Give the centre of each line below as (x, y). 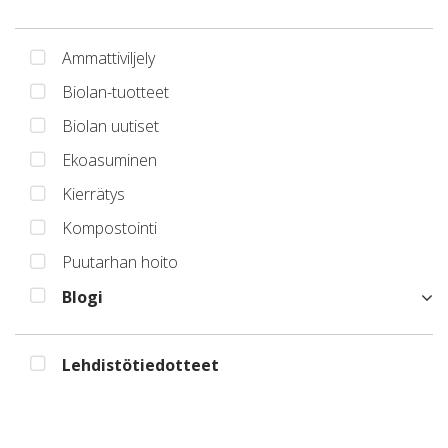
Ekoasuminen (109, 160)
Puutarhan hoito (120, 262)
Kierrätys (93, 194)
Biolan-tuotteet (115, 92)
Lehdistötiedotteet (140, 365)
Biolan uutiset (110, 126)
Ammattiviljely (108, 58)
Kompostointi (109, 228)
